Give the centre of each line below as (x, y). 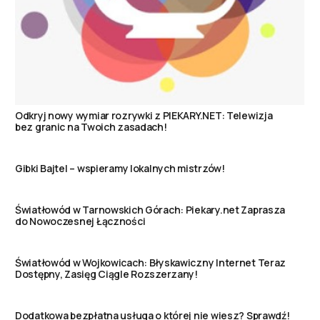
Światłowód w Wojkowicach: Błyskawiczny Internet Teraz (151, 262)
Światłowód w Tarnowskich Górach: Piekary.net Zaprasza (150, 209)
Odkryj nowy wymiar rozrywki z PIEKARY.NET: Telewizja (144, 115)
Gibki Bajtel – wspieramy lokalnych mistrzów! (120, 168)
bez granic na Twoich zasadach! (91, 126)
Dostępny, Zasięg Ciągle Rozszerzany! (106, 274)
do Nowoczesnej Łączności (80, 221)
